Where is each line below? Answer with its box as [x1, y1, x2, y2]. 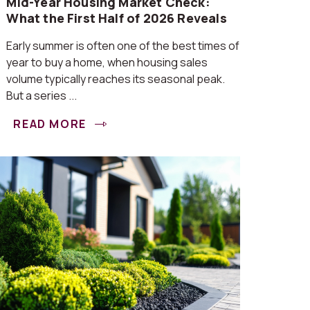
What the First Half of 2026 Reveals [6, 10, 227, 26]
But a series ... [6, 88, 77, 103]
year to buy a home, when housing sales [6, 55, 208, 70]
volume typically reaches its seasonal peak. [6, 71, 226, 86]
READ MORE [13, 116, 90, 131]
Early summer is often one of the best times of [6, 38, 240, 53]
